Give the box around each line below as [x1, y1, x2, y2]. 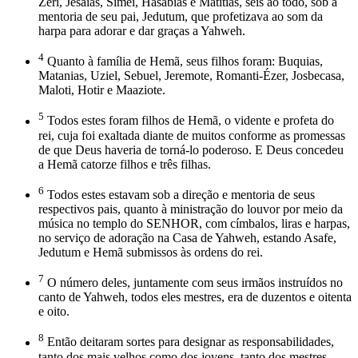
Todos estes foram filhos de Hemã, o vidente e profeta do [44, 113, 334, 128]
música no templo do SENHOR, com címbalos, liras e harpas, [38, 216, 350, 230]
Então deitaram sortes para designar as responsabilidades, [44, 335, 334, 349]
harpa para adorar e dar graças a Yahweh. [38, 23, 245, 38]
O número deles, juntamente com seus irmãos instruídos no [44, 276, 343, 290]
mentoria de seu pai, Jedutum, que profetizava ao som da [38, 9, 323, 23]
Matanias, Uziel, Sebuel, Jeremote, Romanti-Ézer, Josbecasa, [38, 69, 344, 83]
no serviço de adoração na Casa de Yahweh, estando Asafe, [38, 230, 336, 245]
